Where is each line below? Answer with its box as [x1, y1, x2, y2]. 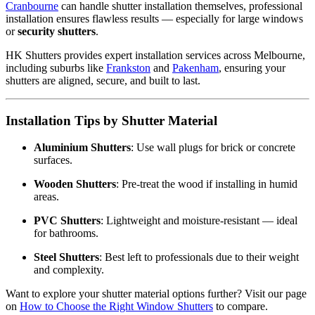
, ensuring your [219, 61, 285, 74]
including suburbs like [6, 61, 106, 74]
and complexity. [34, 264, 104, 276]
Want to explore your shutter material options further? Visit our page [6, 288, 307, 300]
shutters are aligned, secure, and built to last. [6, 74, 200, 86]
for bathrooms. [34, 227, 98, 240]
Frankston [106, 61, 150, 74]
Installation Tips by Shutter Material [6, 112, 217, 128]
